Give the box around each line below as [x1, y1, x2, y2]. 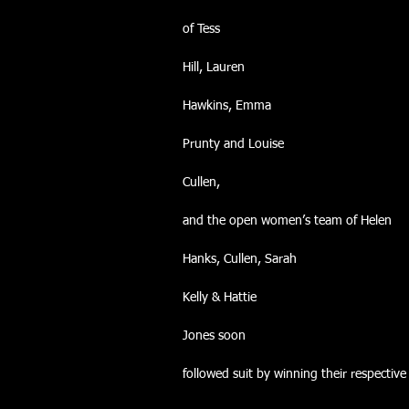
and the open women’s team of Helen [183, 215, 392, 227]
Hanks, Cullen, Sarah [183, 253, 297, 266]
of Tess [183, 23, 220, 36]
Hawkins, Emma [183, 100, 271, 112]
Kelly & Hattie [183, 291, 257, 304]
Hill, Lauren [183, 61, 245, 74]
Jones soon [183, 330, 246, 342]
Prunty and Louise [183, 138, 284, 151]
